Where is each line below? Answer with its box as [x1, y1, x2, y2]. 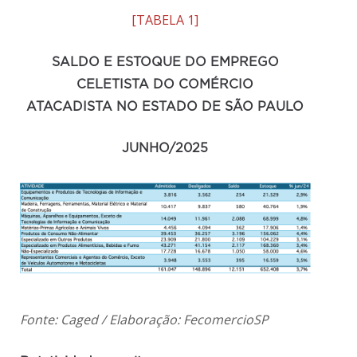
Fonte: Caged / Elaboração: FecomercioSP [20, 310, 269, 328]
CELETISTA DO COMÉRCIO [76, 78, 254, 92]
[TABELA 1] [131, 11, 199, 29]
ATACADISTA [26, 100, 117, 114]
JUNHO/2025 [122, 142, 209, 155]
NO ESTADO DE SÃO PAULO [116, 100, 304, 114]
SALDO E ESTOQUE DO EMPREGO [51, 56, 279, 69]
